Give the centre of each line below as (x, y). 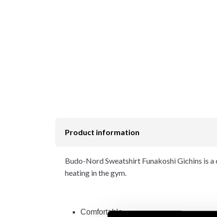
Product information (102, 132)
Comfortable (101, 212)
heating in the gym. (96, 172)
